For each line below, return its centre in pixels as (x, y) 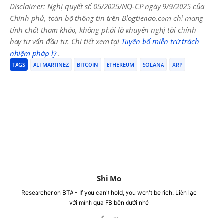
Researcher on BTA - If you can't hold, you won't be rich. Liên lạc (109, 193)
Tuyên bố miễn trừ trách (160, 42)
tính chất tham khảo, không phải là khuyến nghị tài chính (103, 30)
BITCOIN (88, 65)
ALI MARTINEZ (51, 65)
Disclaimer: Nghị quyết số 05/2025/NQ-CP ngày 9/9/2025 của (107, 7)
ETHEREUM (120, 65)
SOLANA (153, 65)
